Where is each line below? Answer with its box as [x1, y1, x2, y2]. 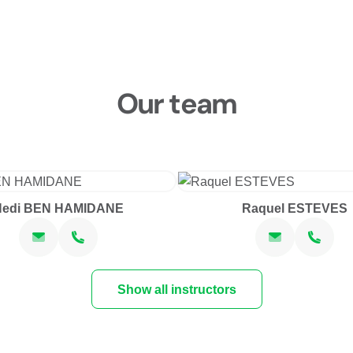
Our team [116, 84, 237, 122]
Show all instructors [117, 280, 236, 298]
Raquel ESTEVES [242, 199, 347, 217]
